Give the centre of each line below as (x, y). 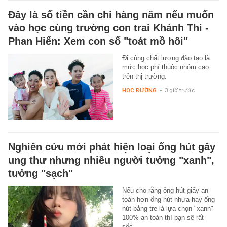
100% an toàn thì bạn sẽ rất (163, 218)
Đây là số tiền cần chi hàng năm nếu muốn (111, 15)
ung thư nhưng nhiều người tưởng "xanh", (111, 160)
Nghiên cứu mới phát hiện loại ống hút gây (112, 147)
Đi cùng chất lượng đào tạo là (166, 58)
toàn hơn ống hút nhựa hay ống (168, 200)
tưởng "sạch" (41, 174)
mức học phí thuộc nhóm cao (165, 67)
